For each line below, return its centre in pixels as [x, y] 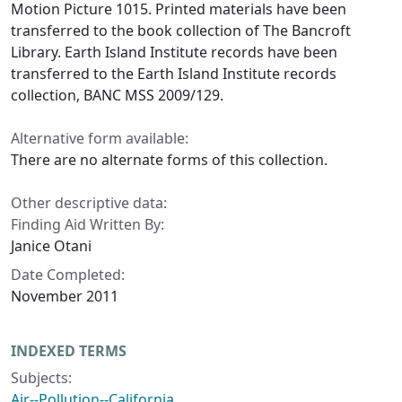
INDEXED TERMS [69, 350]
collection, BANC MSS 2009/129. [117, 95]
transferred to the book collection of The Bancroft [181, 30]
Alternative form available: [100, 138]
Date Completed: [68, 274]
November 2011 [65, 296]
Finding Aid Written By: [87, 224]
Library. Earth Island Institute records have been [174, 52]
